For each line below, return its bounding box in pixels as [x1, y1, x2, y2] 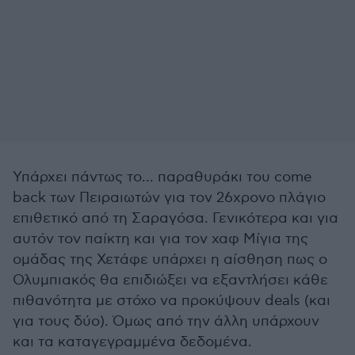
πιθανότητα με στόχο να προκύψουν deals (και [13, 292, 330, 309]
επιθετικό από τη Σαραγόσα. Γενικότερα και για [13, 210, 338, 227]
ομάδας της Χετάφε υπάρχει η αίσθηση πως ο [13, 251, 327, 268]
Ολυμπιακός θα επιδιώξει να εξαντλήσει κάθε [13, 272, 328, 288]
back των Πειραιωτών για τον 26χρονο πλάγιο [13, 189, 326, 206]
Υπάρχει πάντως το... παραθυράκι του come [13, 169, 311, 185]
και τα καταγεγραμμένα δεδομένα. [13, 334, 252, 350]
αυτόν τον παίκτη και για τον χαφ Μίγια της [13, 231, 308, 247]
